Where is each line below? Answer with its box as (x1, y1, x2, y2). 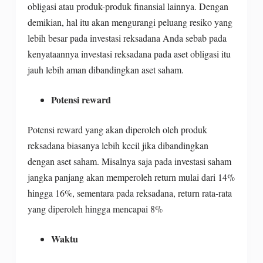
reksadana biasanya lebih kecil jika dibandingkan (27, 139, 208, 151)
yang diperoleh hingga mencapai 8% (27, 202, 163, 215)
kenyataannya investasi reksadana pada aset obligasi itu (27, 47, 231, 60)
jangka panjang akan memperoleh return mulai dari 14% (27, 170, 235, 183)
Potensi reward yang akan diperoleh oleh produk (27, 123, 207, 136)
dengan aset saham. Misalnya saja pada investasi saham (27, 154, 231, 167)
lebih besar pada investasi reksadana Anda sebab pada (27, 31, 227, 44)
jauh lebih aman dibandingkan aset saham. (27, 63, 187, 76)
